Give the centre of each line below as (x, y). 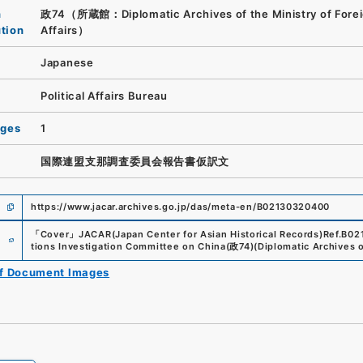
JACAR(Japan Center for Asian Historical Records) (201, 234)
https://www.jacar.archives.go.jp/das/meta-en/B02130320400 (180, 207)
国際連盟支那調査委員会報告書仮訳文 (135, 161)
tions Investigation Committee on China (128, 246)
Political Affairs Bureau (104, 95)
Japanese (67, 63)
